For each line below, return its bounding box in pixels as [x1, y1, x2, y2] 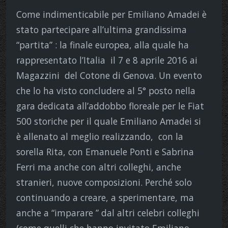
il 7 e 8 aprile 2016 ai [110, 53, 197, 66]
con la [158, 130, 183, 142]
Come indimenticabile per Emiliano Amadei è [16, 8, 207, 20]
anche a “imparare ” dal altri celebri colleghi [16, 206, 199, 219]
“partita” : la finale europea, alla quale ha [16, 38, 191, 51]
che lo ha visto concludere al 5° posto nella [16, 84, 195, 97]
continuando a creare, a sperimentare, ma [16, 191, 194, 204]
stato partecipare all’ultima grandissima [16, 23, 187, 36]
